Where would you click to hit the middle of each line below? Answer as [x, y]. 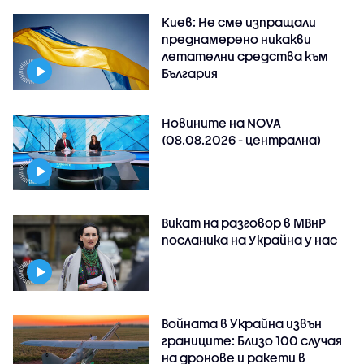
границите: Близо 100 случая [252, 341]
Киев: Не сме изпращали [239, 22]
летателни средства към [245, 56]
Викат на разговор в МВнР [244, 223]
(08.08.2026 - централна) [242, 139]
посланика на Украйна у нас [250, 240]
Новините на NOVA [222, 122]
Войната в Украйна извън [242, 324]
